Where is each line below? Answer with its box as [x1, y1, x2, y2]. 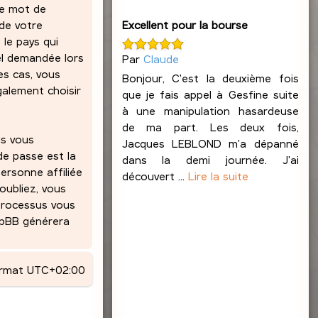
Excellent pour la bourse [121, 17, 248, 31]
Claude [143, 51, 179, 65]
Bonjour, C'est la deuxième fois [121, 70, 299, 84]
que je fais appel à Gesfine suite [121, 87, 299, 101]
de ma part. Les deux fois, [121, 119, 299, 133]
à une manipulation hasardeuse [121, 103, 299, 117]
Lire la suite [187, 168, 248, 182]
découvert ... [121, 168, 188, 182]
